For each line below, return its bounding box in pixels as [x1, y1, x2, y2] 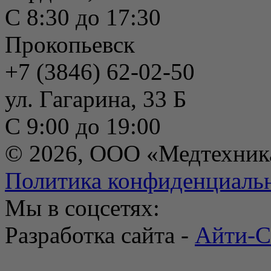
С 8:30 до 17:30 [5, 4, 161, 31]
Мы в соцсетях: [5, 195, 160, 221]
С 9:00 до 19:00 [5, 113, 161, 140]
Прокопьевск [5, 31, 135, 58]
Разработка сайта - [5, 222, 195, 249]
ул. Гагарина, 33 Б [5, 86, 186, 113]
